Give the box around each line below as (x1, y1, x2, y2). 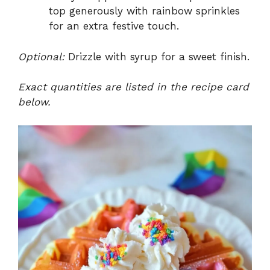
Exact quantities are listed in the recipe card (18, 81, 249, 93)
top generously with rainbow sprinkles (49, 5, 240, 17)
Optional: (18, 50, 64, 63)
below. (18, 96, 51, 108)
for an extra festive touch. (49, 20, 179, 33)
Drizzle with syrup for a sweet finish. (64, 50, 250, 63)
